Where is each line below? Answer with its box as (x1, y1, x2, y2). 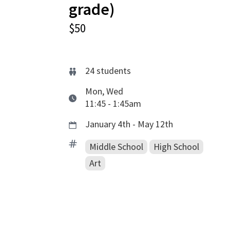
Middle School (89, 141, 144, 152)
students (97, 65, 131, 76)
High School (154, 141, 200, 152)
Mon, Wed (85, 85, 124, 97)
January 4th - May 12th (85, 118, 174, 130)
